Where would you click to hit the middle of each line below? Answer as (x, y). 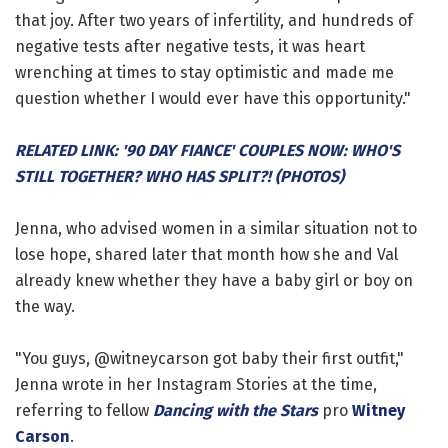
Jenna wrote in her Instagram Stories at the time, (196, 384)
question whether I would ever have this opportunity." (213, 98)
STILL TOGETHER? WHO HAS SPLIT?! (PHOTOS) (179, 176)
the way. (45, 306)
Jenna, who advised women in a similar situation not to (216, 228)
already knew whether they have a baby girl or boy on (214, 280)
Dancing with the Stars (235, 410)
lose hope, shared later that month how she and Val (206, 254)
